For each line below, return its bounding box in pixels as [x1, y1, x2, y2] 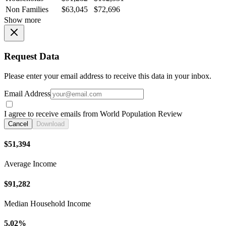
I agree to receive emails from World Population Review [4, 109, 183, 118]
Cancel [8, 120, 28, 128]
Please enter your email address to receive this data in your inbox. [4, 71, 211, 80]
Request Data [4, 51, 60, 62]
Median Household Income [4, 199, 91, 208]
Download [36, 120, 65, 128]
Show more [4, 16, 41, 25]
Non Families [6, 5, 48, 14]
